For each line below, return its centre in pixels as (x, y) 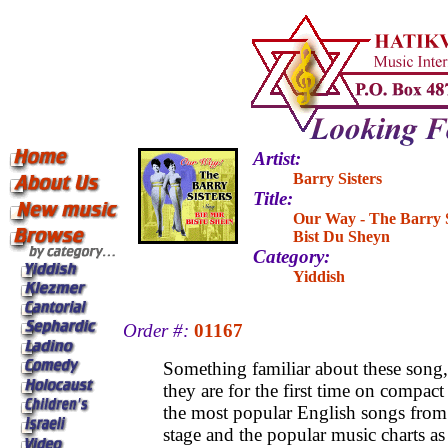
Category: (291, 256)
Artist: (277, 158)
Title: (273, 198)
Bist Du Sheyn (341, 236)
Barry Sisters (337, 178)
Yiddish (319, 276)
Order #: (156, 330)
